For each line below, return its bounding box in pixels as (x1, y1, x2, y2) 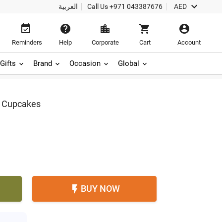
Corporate (91, 39, 119, 46)
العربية (58, 2, 78, 10)
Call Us (87, 2, 110, 10)
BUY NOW (81, 183, 120, 194)
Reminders (12, 39, 42, 46)
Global (118, 59, 139, 68)
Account (177, 39, 201, 46)
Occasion (69, 59, 101, 68)
